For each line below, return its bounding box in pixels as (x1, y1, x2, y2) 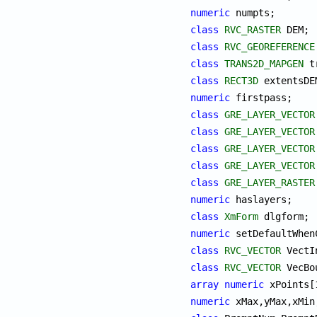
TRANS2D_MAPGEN (224, 57, 304, 69)
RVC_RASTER (224, 23, 282, 35)
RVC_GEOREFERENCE (224, 40, 316, 52)
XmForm (224, 210, 259, 222)
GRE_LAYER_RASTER (224, 176, 316, 188)
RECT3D (224, 74, 259, 86)
